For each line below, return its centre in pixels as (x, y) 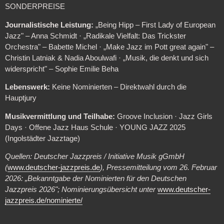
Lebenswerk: (27, 87)
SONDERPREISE (35, 6)
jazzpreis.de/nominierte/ (43, 201)
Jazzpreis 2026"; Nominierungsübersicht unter (81, 190)
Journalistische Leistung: (49, 25)
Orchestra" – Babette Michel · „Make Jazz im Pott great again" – (109, 47)
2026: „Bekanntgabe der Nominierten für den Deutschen (95, 179)
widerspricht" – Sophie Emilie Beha (61, 69)
